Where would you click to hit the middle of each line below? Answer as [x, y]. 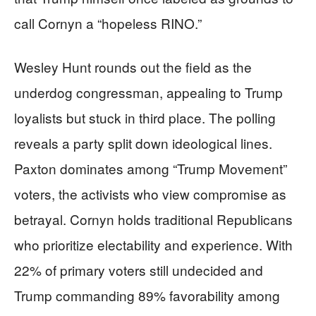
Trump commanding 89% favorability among [147, 295]
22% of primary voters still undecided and [139, 270]
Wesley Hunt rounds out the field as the [133, 67]
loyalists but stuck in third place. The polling [145, 117]
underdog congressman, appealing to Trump [148, 92]
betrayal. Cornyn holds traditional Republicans [153, 219]
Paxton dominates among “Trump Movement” [151, 168]
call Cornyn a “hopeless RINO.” [108, 23]
